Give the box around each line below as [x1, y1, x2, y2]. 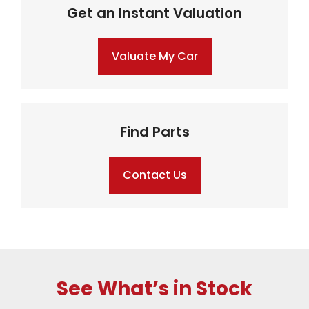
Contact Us [122, 167, 187, 183]
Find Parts [119, 122, 190, 142]
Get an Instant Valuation [67, 3, 242, 23]
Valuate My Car [111, 48, 198, 65]
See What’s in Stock [57, 275, 252, 303]
